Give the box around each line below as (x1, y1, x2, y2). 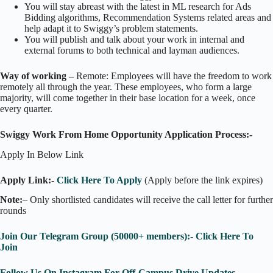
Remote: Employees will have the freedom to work (74, 70, 272, 81)
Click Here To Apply (57, 174, 142, 185)
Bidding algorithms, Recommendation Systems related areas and (24, 12, 271, 23)
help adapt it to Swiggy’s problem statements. (24, 23, 198, 34)
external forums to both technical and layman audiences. (24, 44, 239, 55)
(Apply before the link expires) (142, 174, 263, 185)
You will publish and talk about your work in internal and (24, 34, 244, 44)
